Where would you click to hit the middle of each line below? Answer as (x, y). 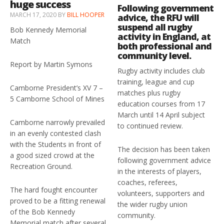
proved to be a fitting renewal (58, 201)
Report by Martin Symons (51, 64)
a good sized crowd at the (52, 155)
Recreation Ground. (41, 166)
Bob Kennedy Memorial (48, 30)
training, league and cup (156, 82)
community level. (154, 56)
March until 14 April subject (161, 115)
